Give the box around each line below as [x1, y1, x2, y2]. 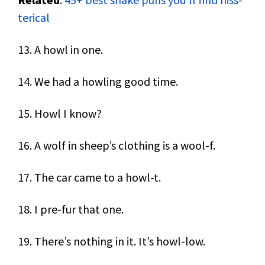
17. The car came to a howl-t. [18, 170, 161, 185]
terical [18, 10, 50, 25]
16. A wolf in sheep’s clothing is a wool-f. [18, 138, 215, 153]
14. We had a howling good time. [18, 74, 178, 89]
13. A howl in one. [18, 42, 103, 57]
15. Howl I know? [18, 106, 102, 121]
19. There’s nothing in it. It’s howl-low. [18, 234, 205, 248]
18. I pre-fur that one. [18, 202, 124, 216]
